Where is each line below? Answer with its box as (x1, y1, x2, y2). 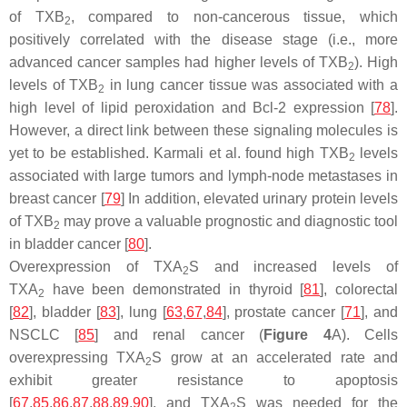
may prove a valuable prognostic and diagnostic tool (60, 213, 398, 230)
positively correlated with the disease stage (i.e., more (9, 32, 398, 48)
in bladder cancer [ (9, 236, 128, 253)
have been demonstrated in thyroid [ (45, 282, 304, 298)
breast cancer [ (9, 191, 104, 207)
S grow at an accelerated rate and (152, 350, 399, 366)
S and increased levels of (188, 259, 399, 275)
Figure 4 (263, 327, 332, 343)
